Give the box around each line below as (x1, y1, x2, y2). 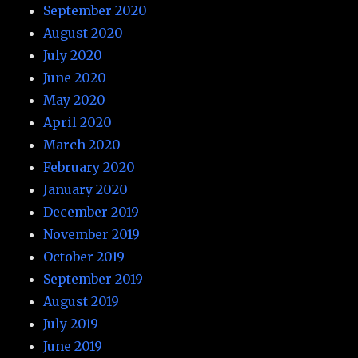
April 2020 (43, 113, 113, 130)
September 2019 (43, 270, 144, 287)
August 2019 (43, 292, 120, 309)
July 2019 (43, 315, 99, 332)
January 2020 (43, 181, 129, 197)
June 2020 (43, 69, 107, 86)
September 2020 (43, 2, 148, 18)
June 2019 (43, 337, 103, 354)
